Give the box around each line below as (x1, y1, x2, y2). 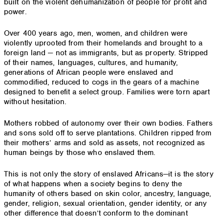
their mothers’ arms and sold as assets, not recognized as (4, 138, 205, 148)
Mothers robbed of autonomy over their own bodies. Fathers (4, 118, 213, 129)
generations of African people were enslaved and (4, 67, 173, 78)
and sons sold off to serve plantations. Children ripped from (4, 128, 212, 138)
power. (4, 7, 27, 17)
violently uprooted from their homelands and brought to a (4, 38, 202, 48)
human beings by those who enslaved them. (4, 148, 156, 158)
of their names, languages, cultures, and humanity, (4, 58, 178, 68)
